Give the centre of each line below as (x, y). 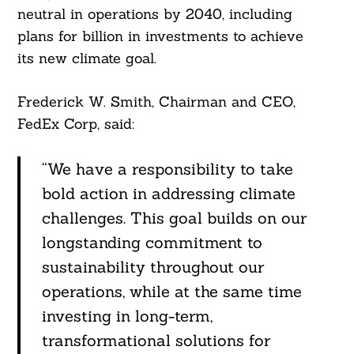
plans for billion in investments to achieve (160, 36)
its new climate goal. (87, 58)
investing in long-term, (127, 316)
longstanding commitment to (152, 243)
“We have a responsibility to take (167, 169)
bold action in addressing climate (168, 194)
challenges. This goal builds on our (174, 218)
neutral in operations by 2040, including (154, 14)
